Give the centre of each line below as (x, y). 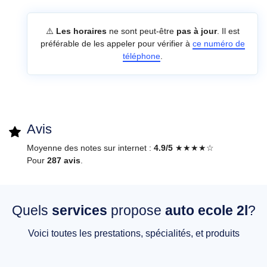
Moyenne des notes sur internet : (90, 148)
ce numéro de (218, 44)
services (79, 211)
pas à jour (196, 31)
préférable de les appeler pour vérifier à (116, 44)
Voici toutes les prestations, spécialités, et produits (133, 234)
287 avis (64, 161)
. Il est (228, 31)
